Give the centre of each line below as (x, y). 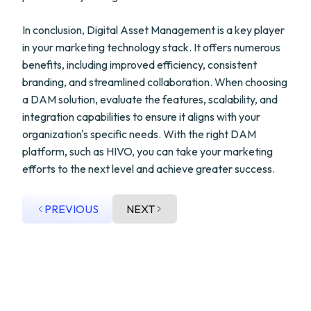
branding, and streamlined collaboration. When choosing (155, 82)
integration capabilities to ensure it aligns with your (141, 117)
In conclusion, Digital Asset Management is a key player (153, 30)
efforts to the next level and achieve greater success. (149, 169)
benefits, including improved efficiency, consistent (140, 65)
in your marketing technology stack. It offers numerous (151, 47)
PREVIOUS (72, 209)
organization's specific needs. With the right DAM (139, 134)
